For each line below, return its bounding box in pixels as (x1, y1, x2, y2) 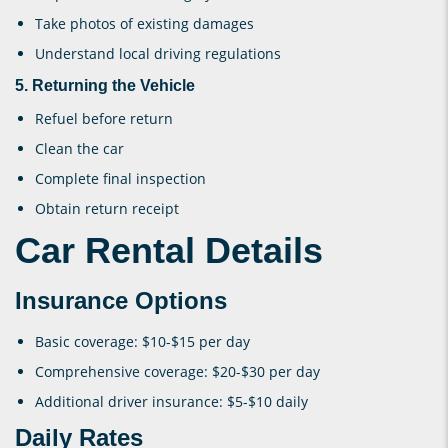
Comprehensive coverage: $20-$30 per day (35, 361, 320, 381)
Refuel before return (35, 108, 173, 128)
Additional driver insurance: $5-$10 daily (35, 391, 308, 411)
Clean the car (35, 138, 124, 158)
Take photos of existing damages (35, 13, 254, 33)
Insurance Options (15, 286, 227, 314)
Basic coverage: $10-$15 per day (35, 331, 250, 351)
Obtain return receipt (35, 198, 179, 218)
